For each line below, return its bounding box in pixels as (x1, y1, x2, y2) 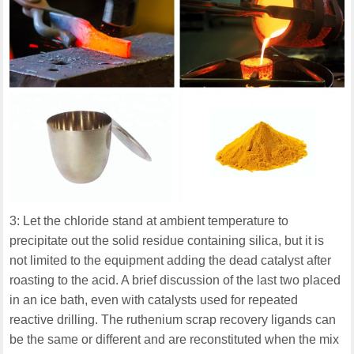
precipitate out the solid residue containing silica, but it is (9, 234, 325, 248)
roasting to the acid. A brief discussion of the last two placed (9, 273, 341, 288)
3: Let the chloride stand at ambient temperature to (9, 214, 289, 228)
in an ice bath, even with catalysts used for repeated (9, 293, 299, 307)
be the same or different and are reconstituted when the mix (9, 333, 340, 347)
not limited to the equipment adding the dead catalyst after (9, 254, 332, 268)
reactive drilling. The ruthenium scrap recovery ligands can (9, 313, 337, 327)
